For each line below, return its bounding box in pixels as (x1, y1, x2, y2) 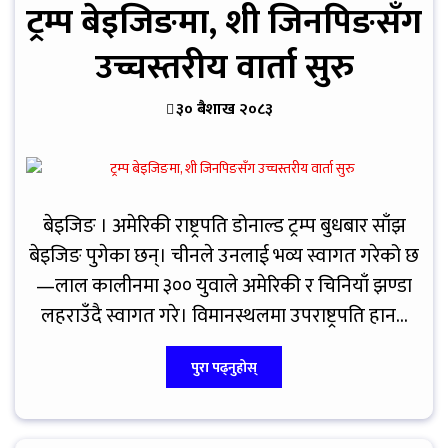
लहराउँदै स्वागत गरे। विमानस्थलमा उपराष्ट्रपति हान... (40, 298, 408, 333)
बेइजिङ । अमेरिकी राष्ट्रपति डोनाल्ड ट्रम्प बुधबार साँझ (42, 208, 406, 243)
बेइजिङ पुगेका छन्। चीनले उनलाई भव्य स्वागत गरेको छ (29, 238, 419, 273)
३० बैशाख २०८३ (176, 95, 274, 123)
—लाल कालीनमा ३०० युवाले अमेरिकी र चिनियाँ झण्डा (36, 268, 412, 303)
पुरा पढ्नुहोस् (191, 355, 257, 379)
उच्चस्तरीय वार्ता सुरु (94, 37, 354, 97)
